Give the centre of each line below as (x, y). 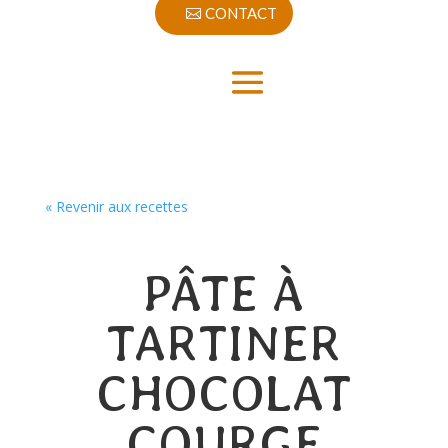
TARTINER (224, 343)
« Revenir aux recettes (116, 206)
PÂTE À (224, 293)
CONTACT (241, 12)
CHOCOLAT (224, 393)
